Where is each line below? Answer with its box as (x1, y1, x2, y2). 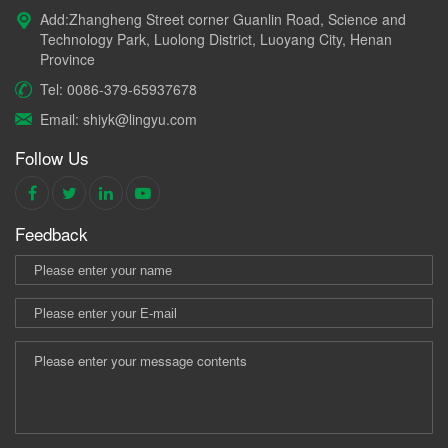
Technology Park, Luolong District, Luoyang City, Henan (40, 29, 392, 50)
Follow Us (15, 145, 89, 171)
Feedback (15, 221, 88, 247)
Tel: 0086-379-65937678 (40, 79, 197, 100)
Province (40, 49, 95, 70)
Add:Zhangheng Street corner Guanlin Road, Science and (40, 9, 406, 30)
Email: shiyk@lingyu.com (40, 109, 197, 130)
